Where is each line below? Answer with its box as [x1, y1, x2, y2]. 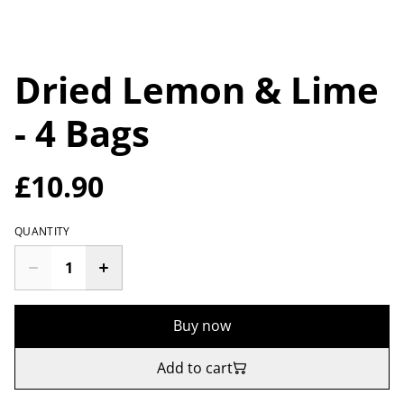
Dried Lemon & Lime [14, 64, 379, 115]
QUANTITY [14, 223, 70, 239]
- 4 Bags [14, 107, 150, 158]
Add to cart [157, 357, 233, 378]
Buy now [173, 315, 231, 335]
